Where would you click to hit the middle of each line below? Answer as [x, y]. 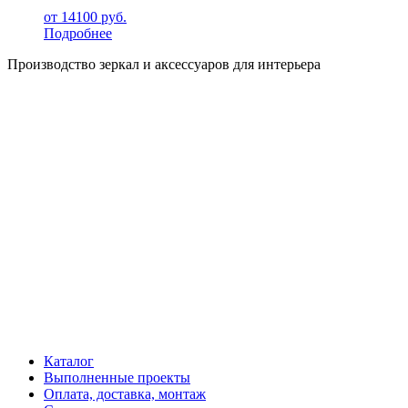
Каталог [69, 361]
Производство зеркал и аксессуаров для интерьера [164, 64]
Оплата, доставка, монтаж [125, 393]
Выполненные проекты [117, 377]
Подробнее [78, 33]
